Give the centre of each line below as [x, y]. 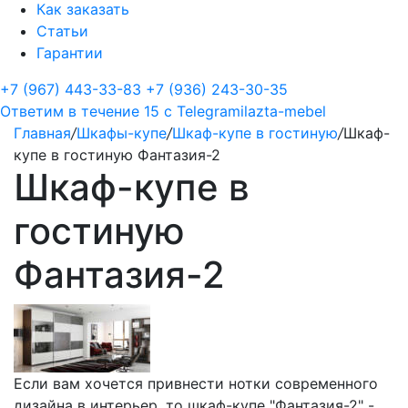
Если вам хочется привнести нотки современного [196, 383]
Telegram [209, 111]
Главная [42, 133]
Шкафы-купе [122, 133]
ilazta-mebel [283, 111]
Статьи [62, 31]
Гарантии [70, 53]
